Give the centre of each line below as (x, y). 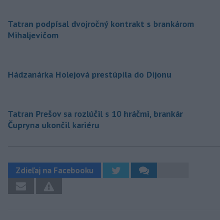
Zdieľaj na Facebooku (55, 170)
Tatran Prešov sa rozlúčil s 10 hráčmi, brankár (95, 113)
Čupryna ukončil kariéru (54, 125)
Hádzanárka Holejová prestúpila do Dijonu (90, 74)
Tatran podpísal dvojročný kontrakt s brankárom (101, 24)
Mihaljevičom (33, 35)
